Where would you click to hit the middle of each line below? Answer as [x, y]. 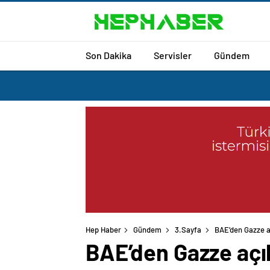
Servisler [173, 55]
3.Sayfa [188, 230]
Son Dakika [108, 55]
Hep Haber [103, 230]
